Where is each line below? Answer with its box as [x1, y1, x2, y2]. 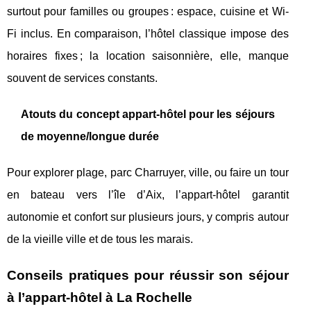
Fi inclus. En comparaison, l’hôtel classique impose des [7, 27, 289, 40]
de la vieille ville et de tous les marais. [7, 233, 193, 245]
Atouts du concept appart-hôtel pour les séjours [21, 108, 275, 120]
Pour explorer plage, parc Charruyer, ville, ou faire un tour [7, 166, 289, 178]
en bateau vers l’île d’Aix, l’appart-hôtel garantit [7, 188, 289, 201]
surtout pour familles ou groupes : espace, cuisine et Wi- [7, 5, 289, 17]
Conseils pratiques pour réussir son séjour [7, 267, 289, 283]
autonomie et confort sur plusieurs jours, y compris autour [7, 210, 289, 223]
